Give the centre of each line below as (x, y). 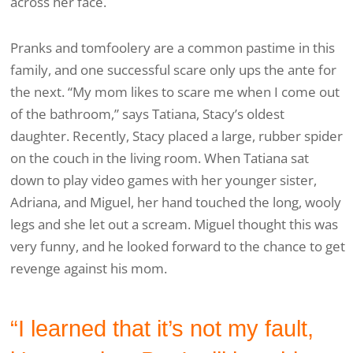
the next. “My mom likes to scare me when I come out (175, 92)
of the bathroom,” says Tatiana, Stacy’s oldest (147, 114)
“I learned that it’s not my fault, (162, 329)
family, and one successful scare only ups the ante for (173, 70)
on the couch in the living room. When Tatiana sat (160, 158)
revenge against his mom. (89, 269)
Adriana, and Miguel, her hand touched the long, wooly (176, 203)
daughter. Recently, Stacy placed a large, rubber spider (176, 136)
